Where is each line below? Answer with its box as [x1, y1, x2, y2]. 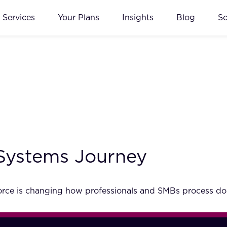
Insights [122, 13, 154, 22]
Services [3, 13, 35, 22]
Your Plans [58, 13, 99, 22]
